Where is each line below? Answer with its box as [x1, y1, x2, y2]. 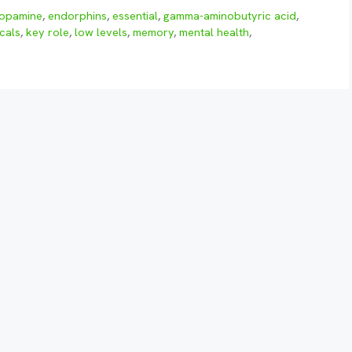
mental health [179, 25, 249, 40]
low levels [75, 25, 127, 40]
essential [112, 9, 159, 24]
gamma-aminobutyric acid [163, 9, 297, 24]
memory [133, 25, 174, 40]
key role [26, 25, 69, 40]
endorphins [48, 9, 108, 24]
